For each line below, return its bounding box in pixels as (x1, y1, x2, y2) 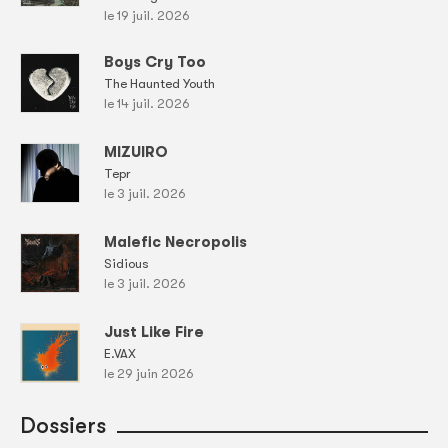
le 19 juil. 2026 (104, 8, 190, 24)
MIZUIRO (104, 143, 168, 162)
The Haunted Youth (104, 76, 215, 92)
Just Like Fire (104, 323, 204, 342)
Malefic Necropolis (104, 233, 247, 252)
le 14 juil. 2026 (104, 96, 190, 112)
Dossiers (20, 413, 106, 439)
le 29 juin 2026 (104, 366, 194, 382)
